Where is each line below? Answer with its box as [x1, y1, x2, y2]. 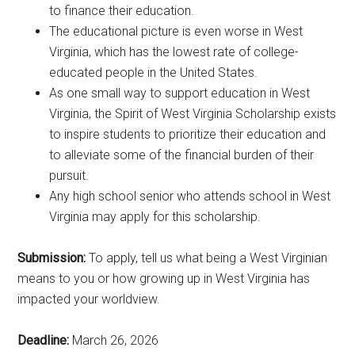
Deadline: [17, 332, 70, 348]
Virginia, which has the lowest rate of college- [49, 44, 300, 59]
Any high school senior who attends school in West [49, 188, 331, 204]
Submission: [17, 250, 86, 265]
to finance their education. [49, 2, 195, 18]
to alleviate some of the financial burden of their [49, 147, 315, 162]
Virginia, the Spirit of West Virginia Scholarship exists [49, 105, 337, 121]
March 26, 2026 [69, 332, 159, 348]
